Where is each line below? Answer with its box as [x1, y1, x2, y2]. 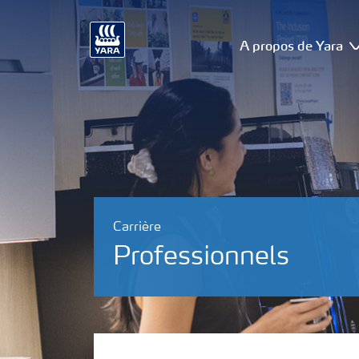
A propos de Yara [240, 37, 344, 54]
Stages [113, 315, 155, 329]
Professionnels [113, 245, 289, 271]
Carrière [113, 221, 161, 234]
